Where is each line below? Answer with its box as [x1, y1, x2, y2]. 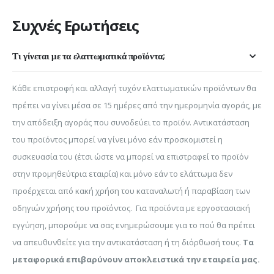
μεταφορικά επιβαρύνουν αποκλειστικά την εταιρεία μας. [12, 254, 260, 265]
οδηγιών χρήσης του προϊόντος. [12, 202, 134, 214]
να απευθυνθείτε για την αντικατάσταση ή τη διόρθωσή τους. [12, 237, 243, 248]
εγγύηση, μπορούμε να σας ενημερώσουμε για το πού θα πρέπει [12, 220, 255, 231]
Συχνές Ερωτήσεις [12, 15, 139, 36]
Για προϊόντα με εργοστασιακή [136, 202, 250, 214]
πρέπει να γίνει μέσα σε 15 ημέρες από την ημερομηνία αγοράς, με [12, 100, 262, 111]
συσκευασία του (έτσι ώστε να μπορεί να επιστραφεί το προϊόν [12, 151, 248, 163]
